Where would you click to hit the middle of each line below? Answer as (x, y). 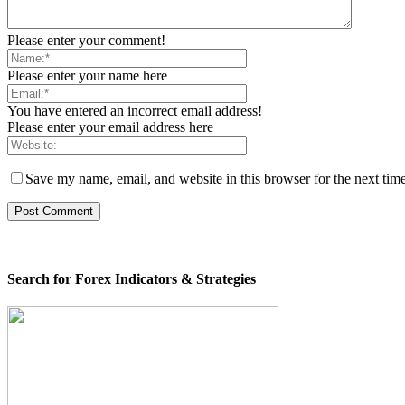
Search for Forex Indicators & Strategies (132, 278)
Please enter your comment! (86, 41)
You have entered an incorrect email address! (135, 111)
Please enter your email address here (110, 127)
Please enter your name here (87, 76)
